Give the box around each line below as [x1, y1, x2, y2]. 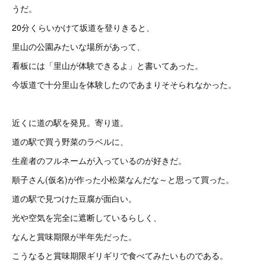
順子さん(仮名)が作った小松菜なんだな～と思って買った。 [12, 173, 234, 185]
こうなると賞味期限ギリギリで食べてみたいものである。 [12, 249, 228, 261]
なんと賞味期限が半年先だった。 [12, 230, 137, 242]
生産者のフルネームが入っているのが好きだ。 [12, 154, 186, 166]
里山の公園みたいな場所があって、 [12, 40, 145, 52]
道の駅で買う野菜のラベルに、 [12, 135, 128, 147]
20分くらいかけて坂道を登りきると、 [12, 21, 154, 33]
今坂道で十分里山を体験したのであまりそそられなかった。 [12, 78, 236, 90]
